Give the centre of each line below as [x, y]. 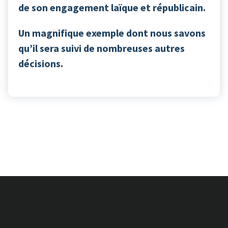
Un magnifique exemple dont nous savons [112, 33]
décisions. [41, 63]
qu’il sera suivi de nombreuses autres [102, 48]
